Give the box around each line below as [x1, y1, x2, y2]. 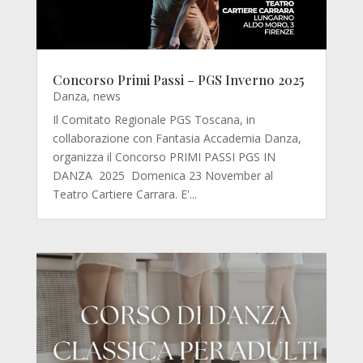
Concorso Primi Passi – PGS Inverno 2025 [52, 71, 304, 89]
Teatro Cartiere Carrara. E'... [52, 186, 197, 203]
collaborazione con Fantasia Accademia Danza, [52, 130, 301, 147]
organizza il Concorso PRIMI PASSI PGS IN [52, 149, 275, 165]
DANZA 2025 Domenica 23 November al [52, 168, 273, 184]
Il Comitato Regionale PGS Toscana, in [52, 112, 255, 128]
